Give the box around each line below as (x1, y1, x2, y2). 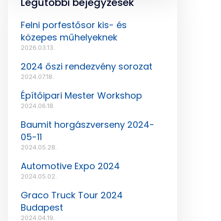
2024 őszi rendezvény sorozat (21, 60, 152, 73)
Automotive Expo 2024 (21, 159, 120, 172)
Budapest (21, 201, 63, 214)
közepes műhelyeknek (21, 31, 117, 43)
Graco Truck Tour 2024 (21, 188, 123, 201)
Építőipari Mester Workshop (21, 89, 142, 102)
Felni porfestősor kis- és (21, 18, 127, 31)
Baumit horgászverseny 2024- (21, 118, 154, 131)
